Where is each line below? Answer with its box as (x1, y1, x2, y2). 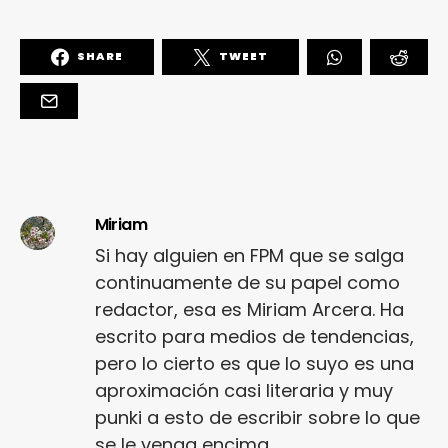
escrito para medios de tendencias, (94, 323, 414, 349)
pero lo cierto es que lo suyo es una (94, 350, 414, 376)
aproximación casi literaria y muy (94, 377, 393, 403)
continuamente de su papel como (94, 269, 400, 295)
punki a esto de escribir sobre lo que (94, 404, 420, 430)
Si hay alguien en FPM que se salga (94, 242, 404, 268)
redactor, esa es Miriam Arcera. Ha (94, 296, 404, 322)
